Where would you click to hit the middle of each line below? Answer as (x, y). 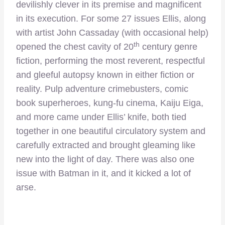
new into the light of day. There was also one (105, 159)
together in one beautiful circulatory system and (111, 131)
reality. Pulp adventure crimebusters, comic (102, 89)
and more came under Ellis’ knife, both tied (101, 117)
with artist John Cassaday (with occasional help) (112, 33)
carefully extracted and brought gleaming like (106, 145)
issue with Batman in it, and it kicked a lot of (103, 174)
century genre (168, 47)
